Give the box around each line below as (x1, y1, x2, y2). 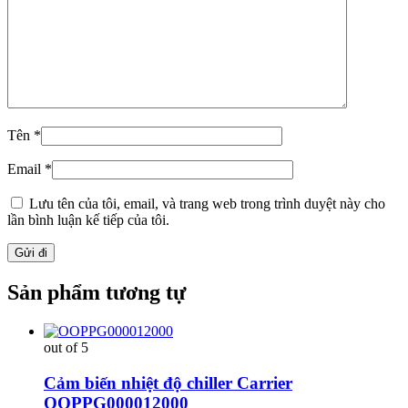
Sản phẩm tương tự (7, 280, 186, 305)
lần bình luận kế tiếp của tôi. (7, 212, 169, 229)
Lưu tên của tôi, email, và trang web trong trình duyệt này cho (29, 196, 385, 212)
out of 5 (44, 340, 88, 356)
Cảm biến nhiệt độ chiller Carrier (44, 373, 292, 393)
